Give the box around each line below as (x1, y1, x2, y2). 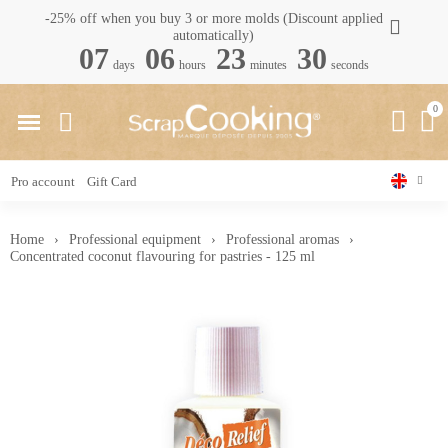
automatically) (173, 28, 255, 43)
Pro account (11, 173, 75, 189)
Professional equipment (69, 232, 201, 247)
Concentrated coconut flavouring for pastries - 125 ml (10, 249, 315, 264)
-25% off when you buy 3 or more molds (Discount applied (44, 11, 383, 26)
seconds (331, 58, 369, 72)
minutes (250, 58, 287, 72)
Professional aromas (226, 232, 339, 247)
